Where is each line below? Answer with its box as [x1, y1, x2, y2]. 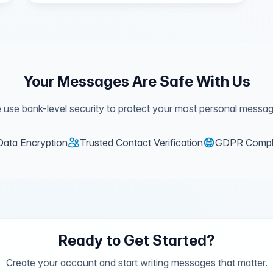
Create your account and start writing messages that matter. [5, 257, 268, 269]
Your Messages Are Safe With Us [23, 73, 250, 90]
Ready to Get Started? [58, 232, 215, 249]
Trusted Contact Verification [79, 136, 203, 149]
